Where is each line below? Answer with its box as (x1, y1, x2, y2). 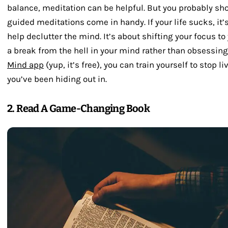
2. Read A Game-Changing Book (7, 102, 150, 115)
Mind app (7, 60, 44, 70)
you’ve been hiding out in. (7, 74, 107, 84)
